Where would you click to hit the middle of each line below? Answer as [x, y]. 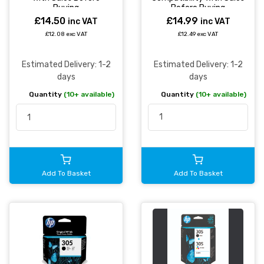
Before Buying [198, 8]
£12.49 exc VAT [198, 34]
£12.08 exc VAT [66, 34]
